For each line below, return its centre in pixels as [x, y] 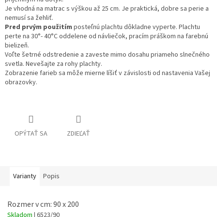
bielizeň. [17, 46]
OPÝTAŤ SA [31, 134]
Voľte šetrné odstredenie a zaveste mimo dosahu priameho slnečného [107, 55]
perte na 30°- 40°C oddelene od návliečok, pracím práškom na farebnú [107, 37]
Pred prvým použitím [39, 27]
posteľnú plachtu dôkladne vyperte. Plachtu [136, 27]
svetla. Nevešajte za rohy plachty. [54, 64]
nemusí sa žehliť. [29, 18]
